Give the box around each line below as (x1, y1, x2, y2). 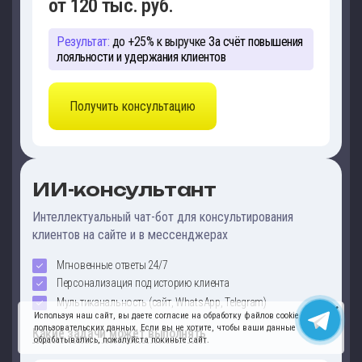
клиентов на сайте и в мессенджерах (32, 226, 228, 242)
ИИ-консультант (32, 178, 217, 200)
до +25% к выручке (109, 34, 206, 50)
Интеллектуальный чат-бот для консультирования (32, 208, 293, 225)
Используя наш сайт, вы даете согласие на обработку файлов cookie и (34, 310, 307, 321)
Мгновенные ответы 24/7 (57, 258, 168, 271)
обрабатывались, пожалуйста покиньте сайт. (34, 335, 210, 345)
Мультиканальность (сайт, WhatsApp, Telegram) (57, 295, 267, 309)
